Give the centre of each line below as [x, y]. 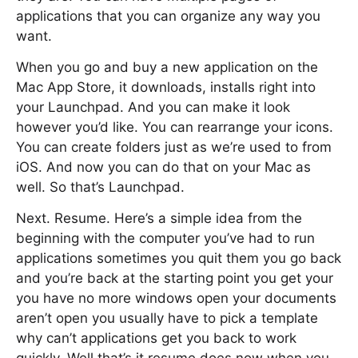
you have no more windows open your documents [176, 298]
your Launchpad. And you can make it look [153, 107]
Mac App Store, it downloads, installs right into [166, 87]
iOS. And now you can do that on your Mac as [163, 167]
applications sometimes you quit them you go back [179, 258]
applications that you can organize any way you [168, 16]
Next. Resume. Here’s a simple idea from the [159, 218]
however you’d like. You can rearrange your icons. [175, 127]
